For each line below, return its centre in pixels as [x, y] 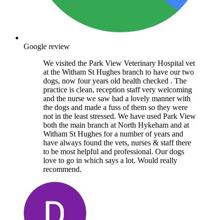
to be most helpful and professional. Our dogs [114, 151]
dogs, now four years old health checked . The [115, 81]
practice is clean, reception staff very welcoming [118, 89]
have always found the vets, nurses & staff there [117, 142]
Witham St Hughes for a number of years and [113, 134]
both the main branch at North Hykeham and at [116, 125]
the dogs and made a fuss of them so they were [115, 107]
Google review [47, 46]
